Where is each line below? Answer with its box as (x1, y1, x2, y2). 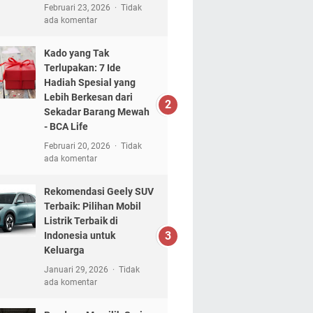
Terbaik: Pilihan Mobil (43, 201, 141, 212)
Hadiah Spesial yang (43, 77, 136, 88)
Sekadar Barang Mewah (43, 106, 150, 117)
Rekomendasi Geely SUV (43, 186, 154, 197)
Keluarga (43, 245, 85, 256)
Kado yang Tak (43, 48, 109, 59)
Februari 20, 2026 (43, 141, 112, 151)
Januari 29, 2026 (43, 265, 110, 275)
